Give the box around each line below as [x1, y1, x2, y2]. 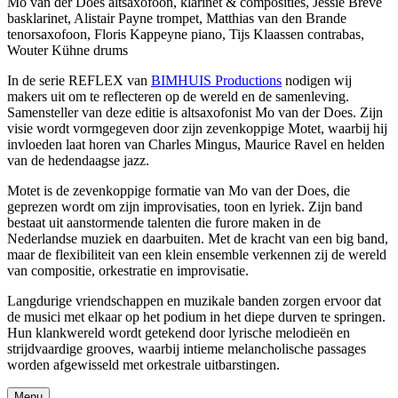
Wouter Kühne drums [7, 43, 128, 59]
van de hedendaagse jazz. [7, 153, 149, 169]
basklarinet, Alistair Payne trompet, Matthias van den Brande [7, 11, 346, 27]
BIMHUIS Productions [151, 73, 282, 89]
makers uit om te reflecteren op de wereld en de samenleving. [7, 89, 349, 105]
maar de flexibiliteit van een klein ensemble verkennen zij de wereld [7, 247, 386, 263]
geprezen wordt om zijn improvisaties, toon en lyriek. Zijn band [7, 199, 362, 215]
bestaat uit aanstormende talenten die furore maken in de [7, 215, 321, 231]
